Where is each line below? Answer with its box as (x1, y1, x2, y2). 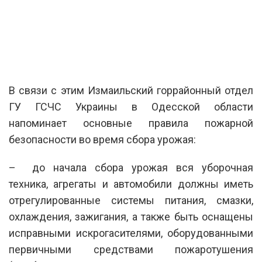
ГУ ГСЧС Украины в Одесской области (9, 100, 253, 113)
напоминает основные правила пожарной (9, 116, 253, 129)
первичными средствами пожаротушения (9, 243, 253, 256)
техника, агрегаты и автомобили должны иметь (9, 177, 253, 190)
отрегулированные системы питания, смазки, (9, 194, 253, 206)
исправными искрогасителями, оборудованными (9, 226, 253, 239)
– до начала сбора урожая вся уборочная (9, 161, 253, 174)
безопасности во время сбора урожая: (9, 133, 196, 146)
